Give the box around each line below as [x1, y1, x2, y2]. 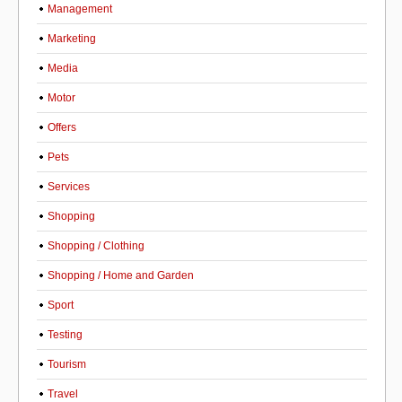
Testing [48, 328, 83, 341]
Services [48, 180, 90, 193]
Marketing [48, 32, 96, 45]
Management [48, 3, 112, 15]
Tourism [48, 358, 86, 371]
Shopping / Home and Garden [48, 269, 194, 282]
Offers [48, 121, 76, 134]
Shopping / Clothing [48, 240, 144, 252]
